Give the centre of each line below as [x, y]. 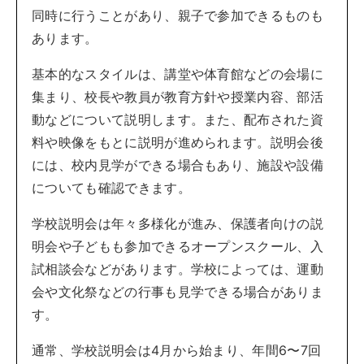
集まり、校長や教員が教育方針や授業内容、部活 [178, 97]
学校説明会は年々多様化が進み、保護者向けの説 [178, 224]
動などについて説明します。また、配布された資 [178, 120]
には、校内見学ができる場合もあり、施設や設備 [178, 165]
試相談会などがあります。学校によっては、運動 [178, 269]
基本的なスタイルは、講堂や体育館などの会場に [178, 74]
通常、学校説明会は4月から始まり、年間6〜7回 [177, 351]
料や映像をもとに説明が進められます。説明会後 [178, 143]
